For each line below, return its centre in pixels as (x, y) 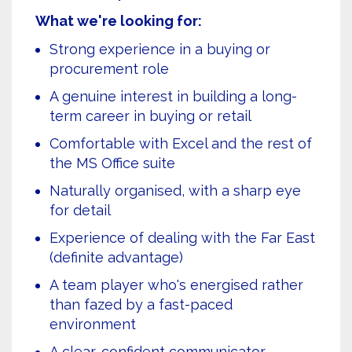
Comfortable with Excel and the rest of (181, 143)
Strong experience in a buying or (160, 49)
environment (93, 324)
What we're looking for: (119, 21)
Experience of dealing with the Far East (182, 238)
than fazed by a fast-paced (141, 304)
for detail (80, 210)
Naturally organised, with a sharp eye (175, 191)
